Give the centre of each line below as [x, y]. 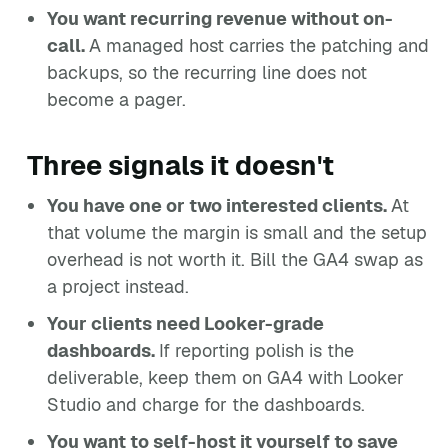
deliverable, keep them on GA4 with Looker [225, 377]
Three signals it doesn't [180, 165]
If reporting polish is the [256, 350]
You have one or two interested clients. [219, 205]
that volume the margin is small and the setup [237, 232]
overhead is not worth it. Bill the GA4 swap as [235, 259]
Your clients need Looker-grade [185, 323]
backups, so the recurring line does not [207, 72]
